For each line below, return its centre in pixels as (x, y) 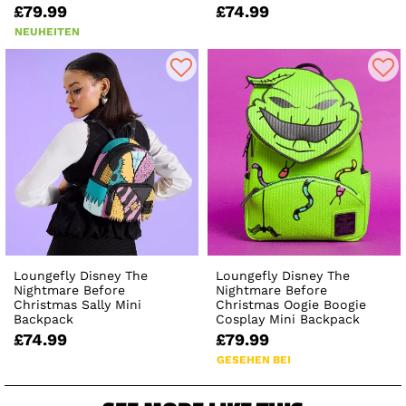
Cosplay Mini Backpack (288, 319)
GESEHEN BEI (254, 359)
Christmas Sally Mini (77, 304)
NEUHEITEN (47, 31)
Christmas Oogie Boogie (291, 304)
